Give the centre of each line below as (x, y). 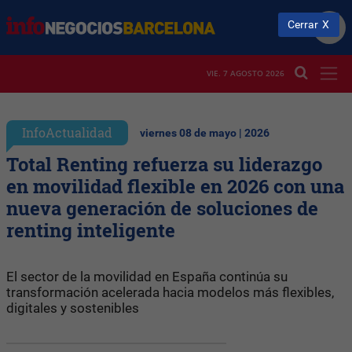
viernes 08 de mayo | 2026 (205, 133)
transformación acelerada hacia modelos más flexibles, (170, 292)
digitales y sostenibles (73, 308)
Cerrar (303, 24)
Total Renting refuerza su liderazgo (164, 164)
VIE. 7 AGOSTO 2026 (246, 73)
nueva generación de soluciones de (162, 208)
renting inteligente (91, 230)
